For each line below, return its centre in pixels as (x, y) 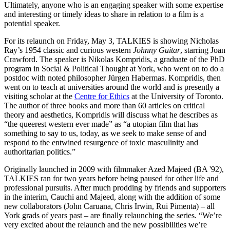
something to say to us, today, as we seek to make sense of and (105, 133)
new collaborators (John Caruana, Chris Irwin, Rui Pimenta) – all (109, 206)
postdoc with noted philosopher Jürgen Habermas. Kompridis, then (112, 78)
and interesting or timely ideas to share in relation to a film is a (104, 14)
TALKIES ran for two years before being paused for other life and (111, 179)
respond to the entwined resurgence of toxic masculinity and (101, 143)
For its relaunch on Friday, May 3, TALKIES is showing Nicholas (111, 41)
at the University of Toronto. (176, 97)
